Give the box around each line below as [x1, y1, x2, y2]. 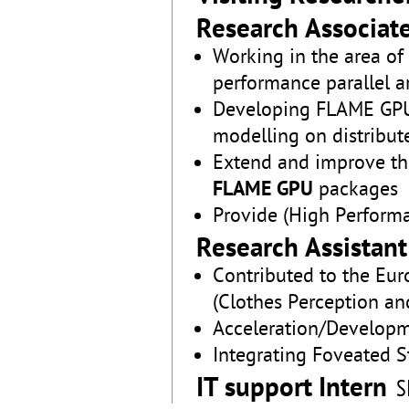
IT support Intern [196, 372, 387, 407]
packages [313, 177, 398, 204]
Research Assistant [196, 233, 407, 267]
